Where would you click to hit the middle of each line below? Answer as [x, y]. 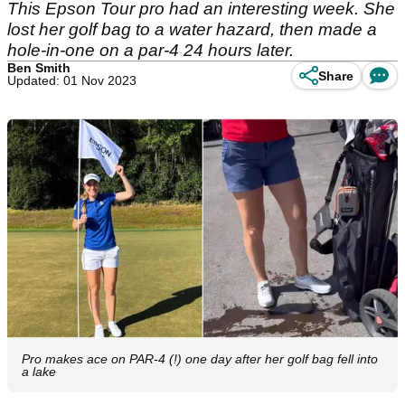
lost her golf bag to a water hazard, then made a [192, 29]
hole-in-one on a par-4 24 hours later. [151, 50]
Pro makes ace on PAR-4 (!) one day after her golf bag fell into [200, 359]
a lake [39, 372]
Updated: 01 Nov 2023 [72, 80]
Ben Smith [39, 68]
